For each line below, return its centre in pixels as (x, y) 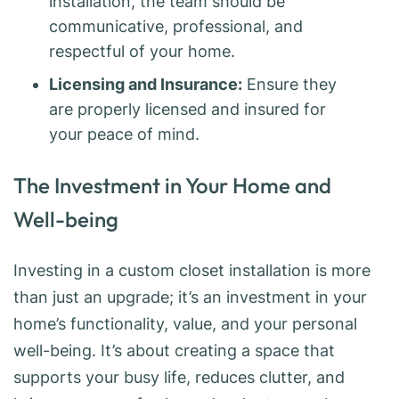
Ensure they (289, 85)
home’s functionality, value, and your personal (185, 324)
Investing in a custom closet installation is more (192, 271)
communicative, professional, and (176, 27)
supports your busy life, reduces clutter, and (179, 378)
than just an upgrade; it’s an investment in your (190, 297)
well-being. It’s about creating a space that (174, 351)
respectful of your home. (142, 52)
